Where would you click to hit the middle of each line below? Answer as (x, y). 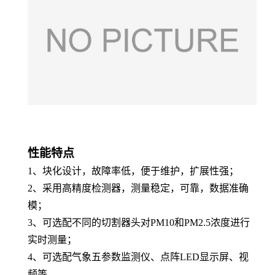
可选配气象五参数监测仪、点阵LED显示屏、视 (145, 257)
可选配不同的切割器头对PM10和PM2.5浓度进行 (146, 222)
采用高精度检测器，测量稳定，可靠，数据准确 (145, 188)
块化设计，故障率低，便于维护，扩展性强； (141, 171)
